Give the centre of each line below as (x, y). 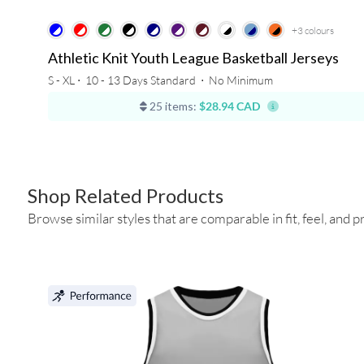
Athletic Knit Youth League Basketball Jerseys (193, 58)
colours (319, 31)
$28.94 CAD (230, 106)
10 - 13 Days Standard (140, 80)
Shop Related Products (125, 196)
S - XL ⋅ (65, 80)
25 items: (172, 106)
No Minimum (240, 80)
